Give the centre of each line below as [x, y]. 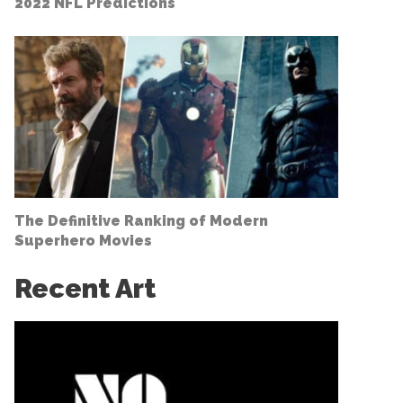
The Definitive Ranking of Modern [141, 220]
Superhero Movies [83, 240]
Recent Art [85, 288]
